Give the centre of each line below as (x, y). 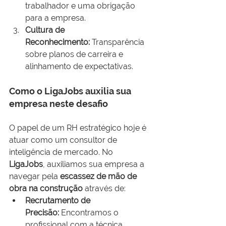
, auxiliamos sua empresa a (95, 164)
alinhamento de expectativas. (79, 67)
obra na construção (46, 189)
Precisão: (42, 213)
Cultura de (46, 30)
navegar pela (35, 177)
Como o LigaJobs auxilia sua (71, 91)
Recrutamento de (59, 201)
